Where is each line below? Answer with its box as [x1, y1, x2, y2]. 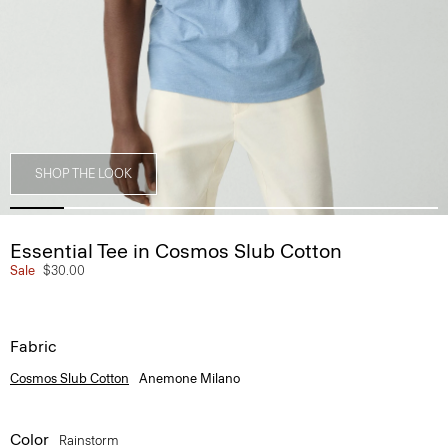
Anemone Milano [139, 371, 240, 386]
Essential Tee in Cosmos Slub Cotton [10, 239, 342, 263]
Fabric [10, 337, 57, 356]
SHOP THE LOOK [35, 166, 132, 181]
